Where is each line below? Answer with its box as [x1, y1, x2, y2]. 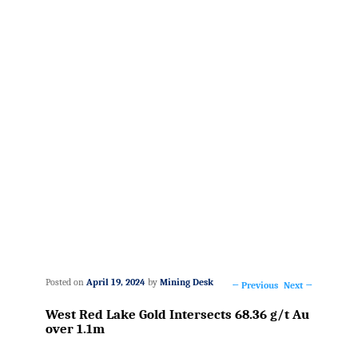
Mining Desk [159, 276, 213, 288]
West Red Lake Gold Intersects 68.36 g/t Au [45, 307, 309, 322]
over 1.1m [45, 321, 105, 336]
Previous [239, 279, 279, 291]
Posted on [45, 276, 86, 288]
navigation [232, 310, 316, 333]
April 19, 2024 [86, 276, 145, 288]
